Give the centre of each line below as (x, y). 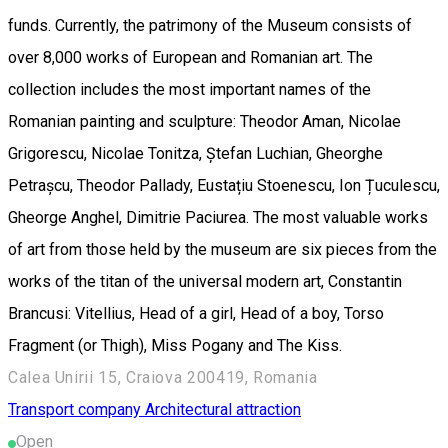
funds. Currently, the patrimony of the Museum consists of (210, 25)
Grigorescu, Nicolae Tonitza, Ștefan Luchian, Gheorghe (195, 153)
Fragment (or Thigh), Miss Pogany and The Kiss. (175, 345)
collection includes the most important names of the (189, 89)
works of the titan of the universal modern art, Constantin (205, 281)
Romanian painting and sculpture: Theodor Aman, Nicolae (204, 121)
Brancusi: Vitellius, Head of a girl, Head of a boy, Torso (196, 313)
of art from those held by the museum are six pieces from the (222, 249)
